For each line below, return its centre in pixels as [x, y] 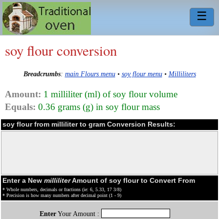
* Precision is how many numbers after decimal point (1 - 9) [62, 195]
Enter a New [23, 180]
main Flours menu [90, 74]
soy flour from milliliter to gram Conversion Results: [89, 124]
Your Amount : [78, 214]
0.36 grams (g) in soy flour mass [98, 107]
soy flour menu [142, 74]
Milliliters [182, 74]
